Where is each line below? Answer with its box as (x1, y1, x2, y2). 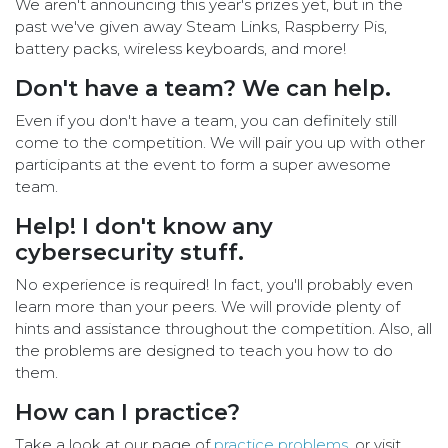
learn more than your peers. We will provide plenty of (15, 297, 400, 317)
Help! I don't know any (15, 213, 273, 241)
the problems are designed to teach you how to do (15, 341, 393, 361)
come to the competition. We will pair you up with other (15, 133, 425, 153)
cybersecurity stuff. (15, 239, 244, 267)
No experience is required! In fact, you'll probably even (15, 275, 413, 295)
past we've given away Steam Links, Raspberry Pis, (15, 17, 387, 37)
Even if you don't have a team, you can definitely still (15, 111, 397, 131)
